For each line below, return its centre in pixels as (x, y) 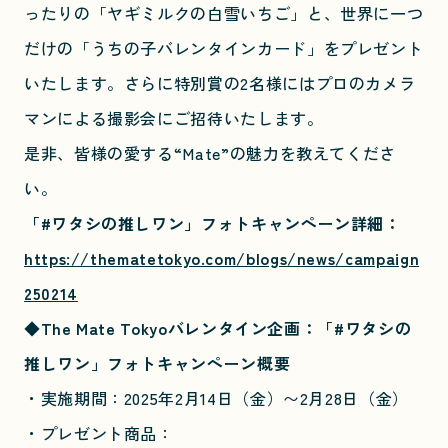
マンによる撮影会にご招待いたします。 (174, 118)
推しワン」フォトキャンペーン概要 (157, 363)
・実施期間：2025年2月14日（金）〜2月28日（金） (216, 398)
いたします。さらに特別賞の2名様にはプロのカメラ (220, 83)
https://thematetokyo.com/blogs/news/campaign (222, 258)
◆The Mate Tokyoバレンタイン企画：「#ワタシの (218, 328)
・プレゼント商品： (99, 433)
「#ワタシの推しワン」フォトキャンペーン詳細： (212, 223)
